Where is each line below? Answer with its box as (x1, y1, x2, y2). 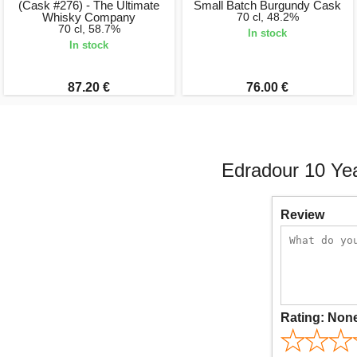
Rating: (280, 311, 328, 325)
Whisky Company (42, 10, 136, 24)
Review (280, 208, 324, 222)
